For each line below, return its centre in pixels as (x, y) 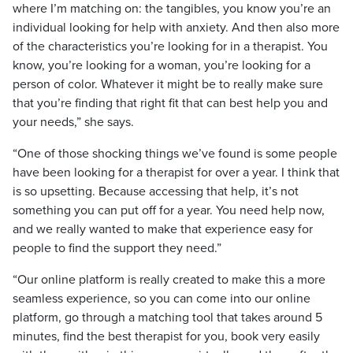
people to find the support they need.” (117, 248)
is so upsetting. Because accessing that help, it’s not (156, 191)
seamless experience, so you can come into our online (162, 299)
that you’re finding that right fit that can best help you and (170, 103)
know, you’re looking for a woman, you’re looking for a (162, 65)
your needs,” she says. (73, 122)
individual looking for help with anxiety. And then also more (176, 28)
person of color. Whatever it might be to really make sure (168, 84)
